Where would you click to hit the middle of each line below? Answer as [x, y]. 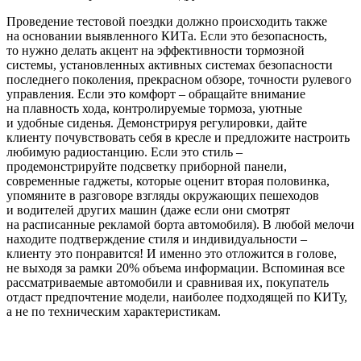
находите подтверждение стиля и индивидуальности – [157, 239]
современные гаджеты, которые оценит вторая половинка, [168, 181]
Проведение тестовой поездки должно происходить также [167, 22]
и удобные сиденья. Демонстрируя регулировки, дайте [157, 123]
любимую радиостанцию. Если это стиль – [124, 152]
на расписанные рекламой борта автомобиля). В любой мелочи [180, 225]
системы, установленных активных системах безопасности [170, 65]
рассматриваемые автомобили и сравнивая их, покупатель [168, 283]
